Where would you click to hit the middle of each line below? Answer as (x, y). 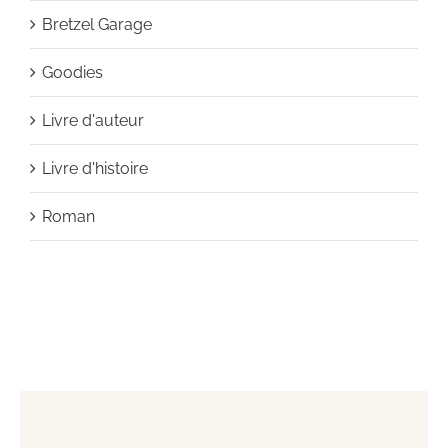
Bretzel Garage (96, 24)
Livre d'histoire (94, 168)
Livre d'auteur (92, 120)
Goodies (72, 72)
